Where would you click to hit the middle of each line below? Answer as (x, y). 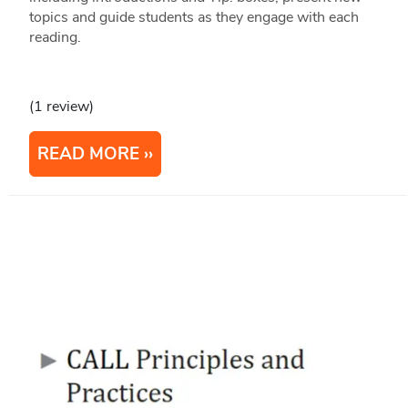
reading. (55, 38)
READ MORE (88, 154)
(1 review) (61, 107)
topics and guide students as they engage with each (194, 18)
